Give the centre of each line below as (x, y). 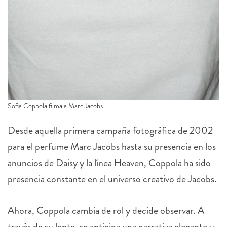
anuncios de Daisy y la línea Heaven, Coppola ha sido (109, 163)
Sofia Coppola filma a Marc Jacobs (55, 106)
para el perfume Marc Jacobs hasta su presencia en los (112, 146)
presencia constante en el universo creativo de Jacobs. (112, 179)
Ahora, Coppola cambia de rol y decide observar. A (106, 210)
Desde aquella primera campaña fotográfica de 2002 (110, 130)
